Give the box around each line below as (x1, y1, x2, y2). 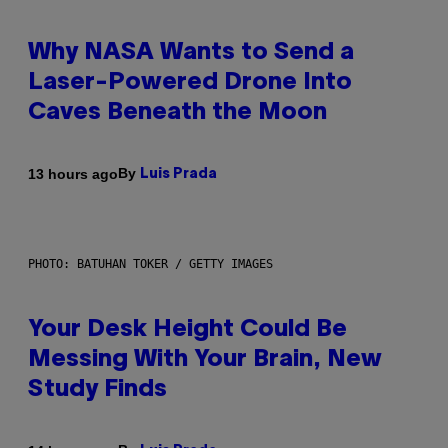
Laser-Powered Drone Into (28, 72, 352, 95)
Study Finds (28, 379, 167, 402)
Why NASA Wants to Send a (28, 42, 354, 65)
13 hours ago (28, 165, 118, 182)
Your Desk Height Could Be (28, 319, 347, 342)
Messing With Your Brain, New (28, 349, 382, 372)
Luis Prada (140, 168, 217, 182)
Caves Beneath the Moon (28, 102, 327, 125)
